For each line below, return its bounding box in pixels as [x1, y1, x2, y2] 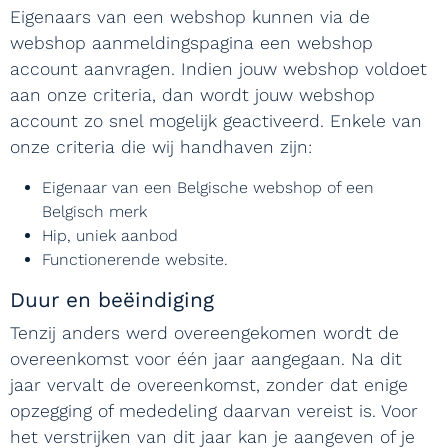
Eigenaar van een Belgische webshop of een [42, 178, 374, 197]
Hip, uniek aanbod [42, 226, 183, 245]
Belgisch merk [42, 202, 152, 221]
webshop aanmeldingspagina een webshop [10, 33, 373, 53]
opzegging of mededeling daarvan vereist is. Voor [10, 401, 418, 421]
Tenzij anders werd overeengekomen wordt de [10, 323, 399, 343]
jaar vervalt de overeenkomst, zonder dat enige [10, 375, 408, 395]
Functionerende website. [42, 250, 238, 269]
